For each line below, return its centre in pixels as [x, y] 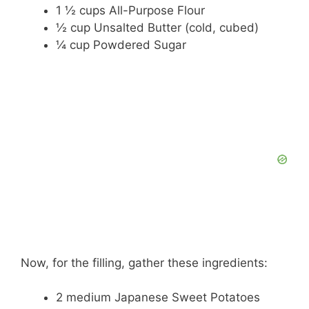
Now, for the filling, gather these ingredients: [144, 262]
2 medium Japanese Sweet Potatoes [158, 298]
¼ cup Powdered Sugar [121, 45]
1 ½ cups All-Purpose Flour [130, 11]
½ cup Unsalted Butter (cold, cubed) [157, 28]
